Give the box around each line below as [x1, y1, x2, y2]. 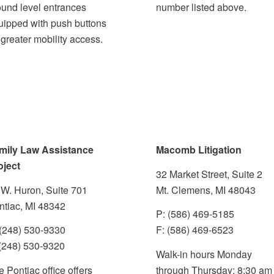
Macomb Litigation [156, 143, 242, 157]
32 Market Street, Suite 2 [156, 166, 263, 181]
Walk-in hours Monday [156, 247, 253, 262]
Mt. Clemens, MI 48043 [156, 182, 256, 197]
